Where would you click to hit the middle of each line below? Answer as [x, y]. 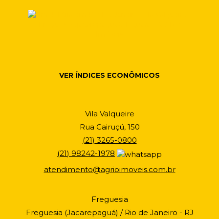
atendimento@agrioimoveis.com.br [109, 169]
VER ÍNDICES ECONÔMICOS [109, 75]
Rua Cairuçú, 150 [109, 127]
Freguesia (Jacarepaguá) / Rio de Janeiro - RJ [109, 212]
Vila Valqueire [109, 114]
